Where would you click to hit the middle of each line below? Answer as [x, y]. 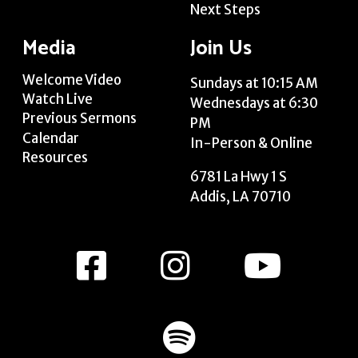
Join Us [221, 48]
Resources [55, 158]
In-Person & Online [251, 143]
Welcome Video [72, 80]
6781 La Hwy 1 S [239, 176]
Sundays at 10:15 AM [254, 83]
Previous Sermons [80, 119]
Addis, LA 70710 [241, 196]
